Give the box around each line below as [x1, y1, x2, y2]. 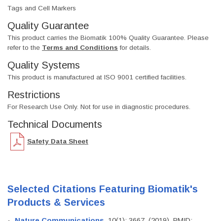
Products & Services [7, 197, 105, 208]
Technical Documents [7, 119, 102, 130]
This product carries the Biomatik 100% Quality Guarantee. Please [7, 34, 209, 42]
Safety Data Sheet [27, 137, 88, 145]
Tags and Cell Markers [7, 4, 76, 12]
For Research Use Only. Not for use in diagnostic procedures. [7, 103, 190, 111]
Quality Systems [7, 60, 80, 71]
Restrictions [7, 89, 60, 101]
